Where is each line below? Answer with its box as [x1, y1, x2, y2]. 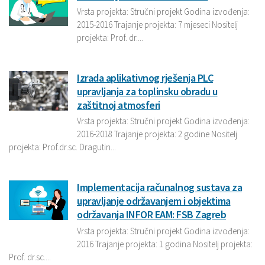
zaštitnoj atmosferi [77, 98, 160, 112]
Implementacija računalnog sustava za [77, 180, 242, 195]
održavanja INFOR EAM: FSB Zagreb [77, 208, 226, 222]
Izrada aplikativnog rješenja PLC [77, 70, 213, 85]
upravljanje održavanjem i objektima [77, 194, 231, 208]
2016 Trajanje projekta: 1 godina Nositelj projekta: [77, 238, 253, 250]
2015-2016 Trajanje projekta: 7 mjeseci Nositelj [77, 18, 238, 30]
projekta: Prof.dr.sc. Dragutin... [9, 141, 116, 153]
